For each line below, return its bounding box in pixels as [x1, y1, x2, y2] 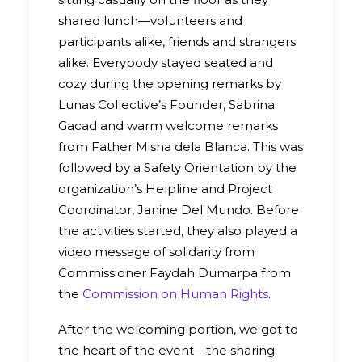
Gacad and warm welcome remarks [58, 117, 278, 133]
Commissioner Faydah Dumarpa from [58, 264, 291, 280]
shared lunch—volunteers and [58, 12, 242, 28]
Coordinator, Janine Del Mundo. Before [58, 201, 299, 217]
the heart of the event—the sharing [58, 342, 275, 358]
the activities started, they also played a [58, 222, 297, 238]
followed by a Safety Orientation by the [58, 159, 297, 175]
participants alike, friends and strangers [58, 33, 296, 49]
